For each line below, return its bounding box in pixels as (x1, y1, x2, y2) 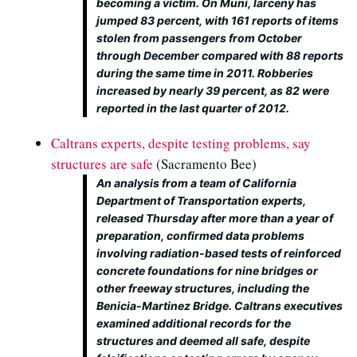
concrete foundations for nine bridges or (96, 264, 318, 277)
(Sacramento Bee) (153, 155, 257, 173)
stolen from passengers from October (96, 31, 302, 45)
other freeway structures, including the (96, 281, 309, 295)
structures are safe (51, 155, 153, 173)
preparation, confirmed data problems (96, 229, 304, 242)
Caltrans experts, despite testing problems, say (51, 134, 311, 152)
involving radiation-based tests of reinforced (96, 246, 341, 260)
